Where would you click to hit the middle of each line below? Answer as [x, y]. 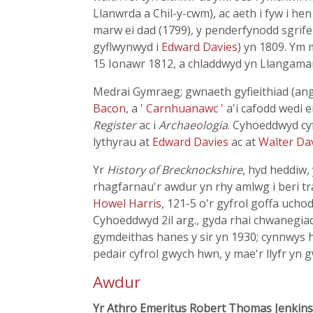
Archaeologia [193, 125]
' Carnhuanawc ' [183, 108]
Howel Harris [127, 203]
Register [115, 125]
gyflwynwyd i [127, 47]
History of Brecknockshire [175, 170]
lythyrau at [123, 142]
